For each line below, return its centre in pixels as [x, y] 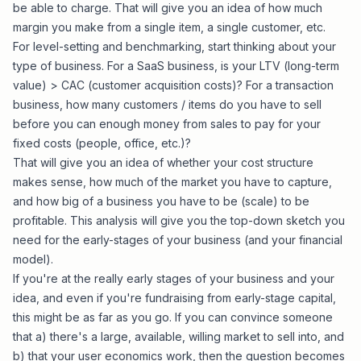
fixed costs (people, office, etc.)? [102, 143]
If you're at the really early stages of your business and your [174, 278]
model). [33, 259]
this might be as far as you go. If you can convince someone [173, 317]
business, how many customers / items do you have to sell [167, 104]
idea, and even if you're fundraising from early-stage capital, [174, 298]
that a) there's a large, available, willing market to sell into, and [178, 336]
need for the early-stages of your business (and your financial [178, 240]
